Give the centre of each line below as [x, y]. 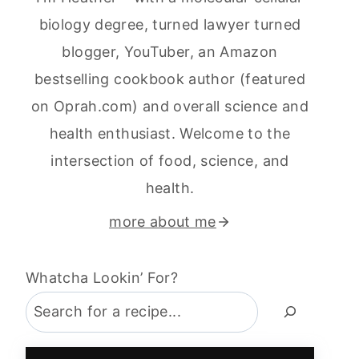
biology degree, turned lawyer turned [170, 25]
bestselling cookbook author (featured [170, 79]
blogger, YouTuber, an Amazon [170, 52]
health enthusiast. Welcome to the [170, 134]
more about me [163, 222]
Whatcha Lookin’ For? [102, 278]
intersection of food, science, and [170, 161]
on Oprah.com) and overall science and [170, 107]
